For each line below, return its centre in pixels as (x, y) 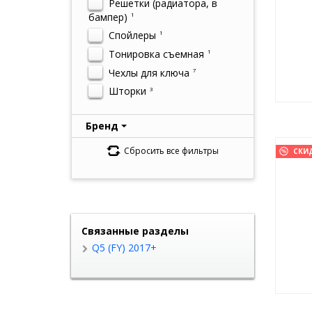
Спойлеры (131, 35)
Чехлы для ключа (148, 72)
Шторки (126, 91)
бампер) (108, 17)
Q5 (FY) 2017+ (124, 248)
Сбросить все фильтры (171, 151)
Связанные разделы (135, 231)
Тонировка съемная (155, 54)
